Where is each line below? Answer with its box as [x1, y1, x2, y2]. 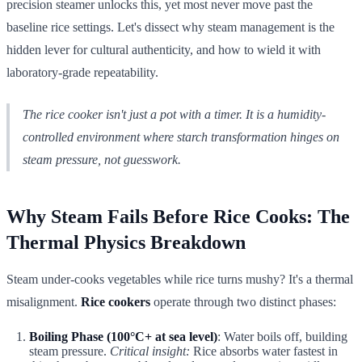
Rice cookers [81, 294, 150, 309]
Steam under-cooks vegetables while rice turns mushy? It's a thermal [6, 271, 353, 286]
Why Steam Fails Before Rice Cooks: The [6, 205, 350, 227]
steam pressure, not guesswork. [23, 152, 181, 166]
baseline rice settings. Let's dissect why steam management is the [6, 19, 335, 34]
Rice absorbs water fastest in [190, 343, 338, 358]
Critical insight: [110, 343, 190, 358]
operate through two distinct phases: [150, 294, 336, 309]
